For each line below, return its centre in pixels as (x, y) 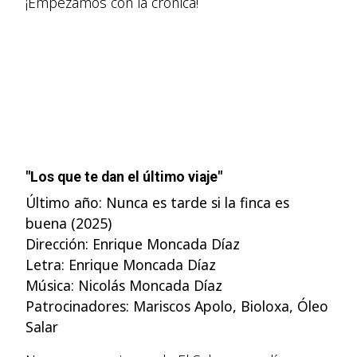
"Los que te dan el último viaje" (124, 177)
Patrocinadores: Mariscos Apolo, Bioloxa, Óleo (177, 306)
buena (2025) (69, 223)
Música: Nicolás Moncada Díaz (124, 285)
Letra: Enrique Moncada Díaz (121, 265)
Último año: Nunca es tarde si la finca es (157, 202)
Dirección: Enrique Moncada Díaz (133, 244)
